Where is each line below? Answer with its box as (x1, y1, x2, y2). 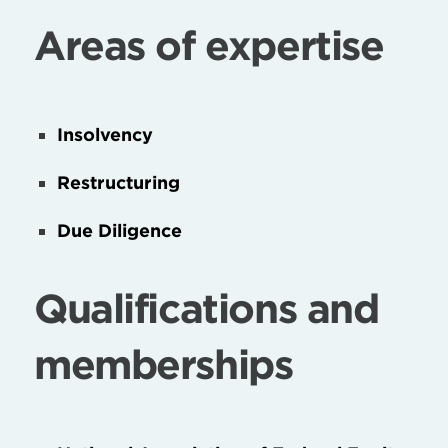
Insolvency (57, 124, 154, 146)
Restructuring (57, 172, 181, 194)
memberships (34, 340, 293, 390)
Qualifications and (34, 284, 379, 334)
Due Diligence (57, 220, 183, 242)
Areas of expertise (34, 21, 384, 71)
